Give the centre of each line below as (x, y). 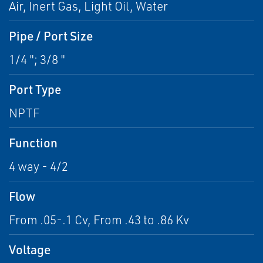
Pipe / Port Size (51, 36)
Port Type (35, 89)
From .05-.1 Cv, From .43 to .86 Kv (99, 220)
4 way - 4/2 (38, 166)
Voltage (30, 249)
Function (33, 142)
